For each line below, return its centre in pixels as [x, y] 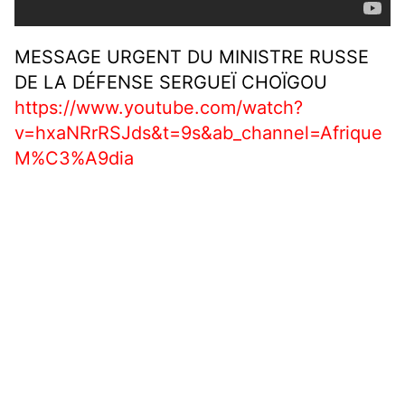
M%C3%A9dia [74, 159]
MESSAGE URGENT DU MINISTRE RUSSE [192, 57]
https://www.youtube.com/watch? [159, 108]
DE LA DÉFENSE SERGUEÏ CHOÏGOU [171, 83]
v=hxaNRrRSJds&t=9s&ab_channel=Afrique [198, 133]
